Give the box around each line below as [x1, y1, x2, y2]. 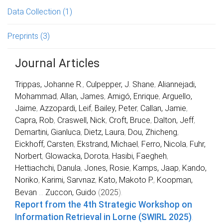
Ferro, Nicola [141, 139, 186, 149]
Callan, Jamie [140, 103, 186, 113]
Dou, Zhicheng [128, 127, 177, 137]
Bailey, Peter [95, 103, 137, 113]
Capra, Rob [15, 115, 54, 125]
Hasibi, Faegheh [112, 151, 167, 161]
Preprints [7, 31, 40, 41]
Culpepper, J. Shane [86, 79, 154, 89]
